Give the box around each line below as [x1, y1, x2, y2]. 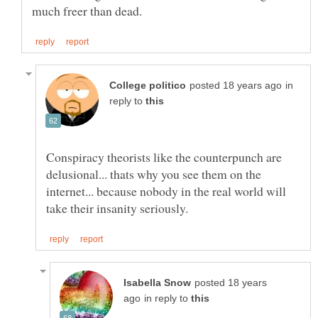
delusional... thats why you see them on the [46, 165, 261, 182]
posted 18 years [194, 278, 267, 289]
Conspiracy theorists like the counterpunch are [46, 148, 282, 165]
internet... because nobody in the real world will [46, 182, 286, 199]
